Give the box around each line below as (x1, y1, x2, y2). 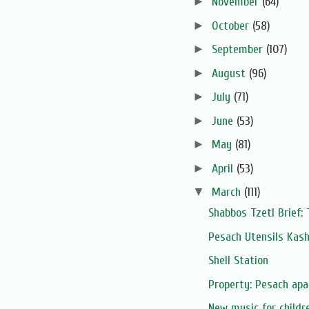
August (211, 66, 249, 81)
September (211, 42, 266, 57)
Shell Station (208, 253, 268, 268)
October (211, 18, 252, 33)
